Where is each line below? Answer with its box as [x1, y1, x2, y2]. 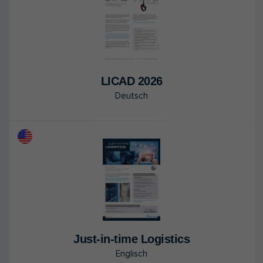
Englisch [116, 248, 147, 259]
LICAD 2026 [100, 74, 163, 87]
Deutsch [115, 90, 148, 101]
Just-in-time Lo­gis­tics [73, 232, 190, 245]
